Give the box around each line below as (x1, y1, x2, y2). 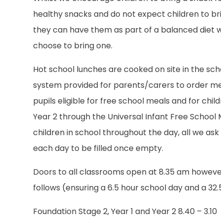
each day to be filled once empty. (33, 143, 164, 154)
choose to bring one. (33, 40, 113, 52)
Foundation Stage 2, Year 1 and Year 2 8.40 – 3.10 (33, 206, 218, 218)
